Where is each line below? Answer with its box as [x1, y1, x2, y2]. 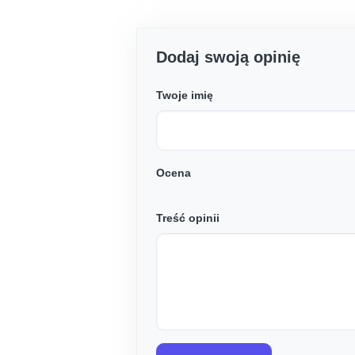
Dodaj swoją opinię [156, 48, 300, 66]
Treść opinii [156, 211, 219, 224]
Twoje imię [156, 88, 213, 101]
